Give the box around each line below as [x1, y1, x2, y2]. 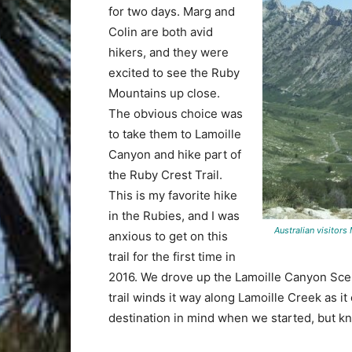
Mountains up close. [108, 85, 220, 101]
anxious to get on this [108, 228, 228, 244]
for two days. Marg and [108, 3, 235, 19]
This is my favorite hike [108, 187, 237, 203]
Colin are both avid [108, 24, 213, 39]
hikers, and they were [108, 44, 229, 60]
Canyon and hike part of [108, 146, 241, 162]
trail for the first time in [108, 248, 236, 264]
